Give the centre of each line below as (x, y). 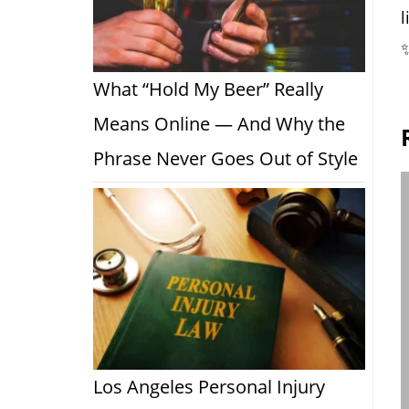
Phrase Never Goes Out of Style (225, 158)
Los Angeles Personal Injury (209, 386)
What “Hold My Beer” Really (208, 89)
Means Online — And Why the (219, 123)
